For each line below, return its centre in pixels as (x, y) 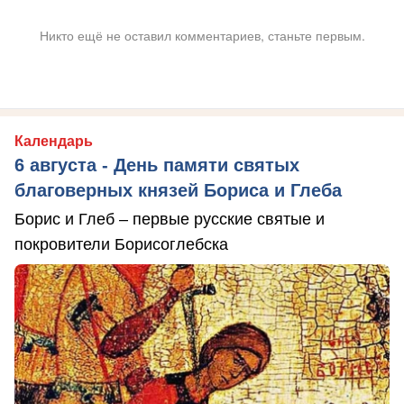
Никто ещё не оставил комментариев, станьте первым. (202, 35)
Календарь (54, 141)
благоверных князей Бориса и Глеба (178, 190)
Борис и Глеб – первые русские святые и (170, 219)
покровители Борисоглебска (121, 244)
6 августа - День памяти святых (157, 165)
